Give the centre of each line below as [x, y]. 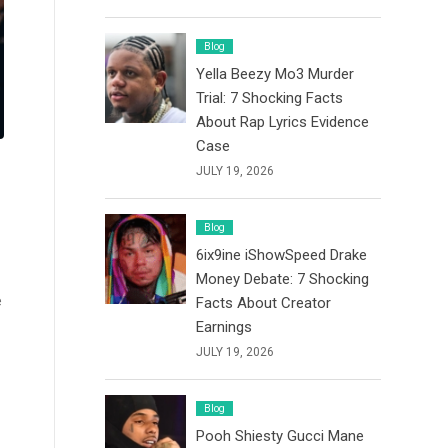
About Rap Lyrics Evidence [283, 122]
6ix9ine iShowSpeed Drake [282, 255]
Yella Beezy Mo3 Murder [275, 74]
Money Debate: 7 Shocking [283, 279]
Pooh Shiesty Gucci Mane [280, 436]
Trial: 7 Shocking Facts [270, 98]
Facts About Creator [264, 303]
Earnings [224, 327]
